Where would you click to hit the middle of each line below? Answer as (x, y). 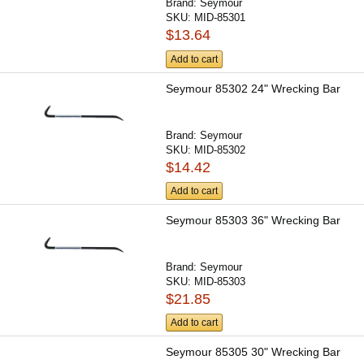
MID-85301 (220, 18)
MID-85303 (220, 282)
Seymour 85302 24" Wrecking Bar (253, 88)
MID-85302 (220, 149)
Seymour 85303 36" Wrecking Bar (253, 221)
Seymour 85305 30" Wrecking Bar (253, 352)
